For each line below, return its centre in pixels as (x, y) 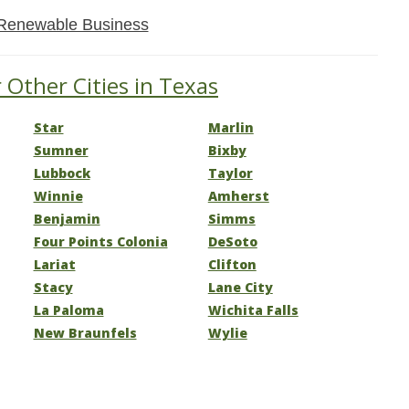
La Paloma (68, 310)
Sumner (61, 150)
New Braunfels (85, 333)
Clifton (232, 264)
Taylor (230, 173)
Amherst (238, 196)
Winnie (58, 196)
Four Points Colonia (100, 241)
